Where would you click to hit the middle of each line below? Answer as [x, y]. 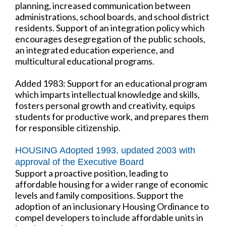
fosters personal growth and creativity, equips [105, 105]
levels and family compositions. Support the [99, 195]
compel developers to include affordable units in [109, 217]
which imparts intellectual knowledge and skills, [107, 94]
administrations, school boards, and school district [112, 16]
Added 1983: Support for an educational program [111, 83]
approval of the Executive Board [79, 162]
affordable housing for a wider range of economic [112, 184]
